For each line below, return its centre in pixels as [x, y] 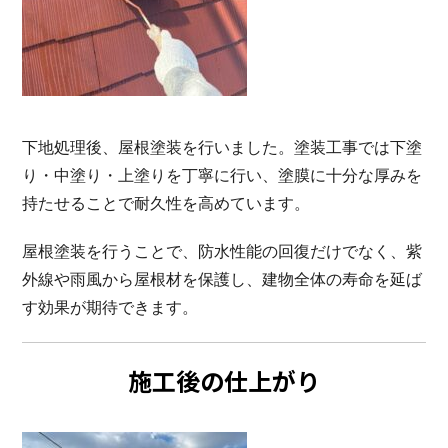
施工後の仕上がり [224, 380]
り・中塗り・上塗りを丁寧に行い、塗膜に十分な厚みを [222, 175]
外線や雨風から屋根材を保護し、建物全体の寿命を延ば [222, 279]
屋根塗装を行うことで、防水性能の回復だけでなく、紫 [222, 251]
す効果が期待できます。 [110, 307]
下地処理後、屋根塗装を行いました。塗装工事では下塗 [222, 147]
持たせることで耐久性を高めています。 [166, 203]
